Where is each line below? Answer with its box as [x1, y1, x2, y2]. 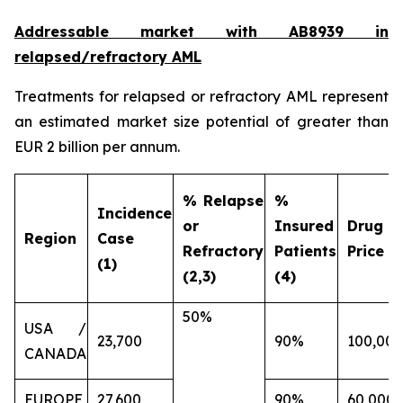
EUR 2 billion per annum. [14, 138, 180, 156]
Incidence [97, 204, 172, 222]
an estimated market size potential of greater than [14, 112, 389, 130]
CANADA [24, 345, 86, 363]
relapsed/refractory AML [14, 48, 201, 66]
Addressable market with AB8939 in [14, 22, 389, 40]
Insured [274, 217, 334, 235]
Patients [274, 242, 336, 260]
